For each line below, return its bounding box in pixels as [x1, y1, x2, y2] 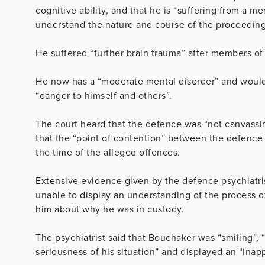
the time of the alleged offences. [35, 146, 183, 159]
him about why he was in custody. [35, 203, 187, 215]
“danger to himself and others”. [35, 89, 174, 102]
